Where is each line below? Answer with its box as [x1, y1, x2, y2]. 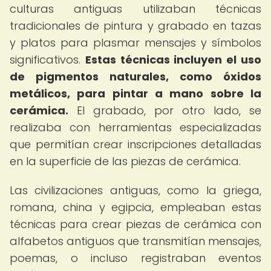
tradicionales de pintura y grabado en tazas [10, 18, 261, 33]
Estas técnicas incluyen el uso [85, 52, 262, 67]
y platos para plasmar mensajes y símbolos [10, 35, 261, 50]
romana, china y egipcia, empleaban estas [10, 200, 261, 215]
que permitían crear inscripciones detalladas [10, 137, 261, 152]
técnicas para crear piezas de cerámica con [10, 217, 261, 232]
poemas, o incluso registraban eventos [10, 250, 261, 266]
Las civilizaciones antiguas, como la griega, [10, 183, 261, 198]
